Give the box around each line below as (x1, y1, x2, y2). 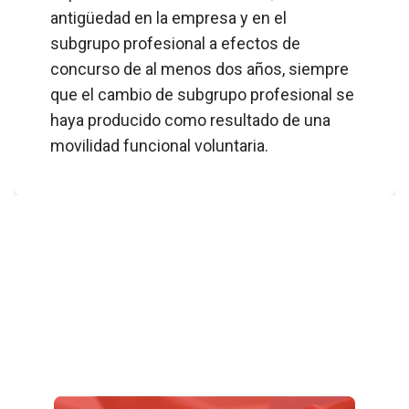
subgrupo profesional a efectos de (50, 33, 300, 53)
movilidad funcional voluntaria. (50, 135, 268, 155)
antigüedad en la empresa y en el (50, 7, 287, 27)
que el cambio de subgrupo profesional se (50, 84, 354, 104)
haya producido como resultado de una (50, 110, 330, 130)
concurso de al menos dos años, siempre (50, 58, 349, 79)
